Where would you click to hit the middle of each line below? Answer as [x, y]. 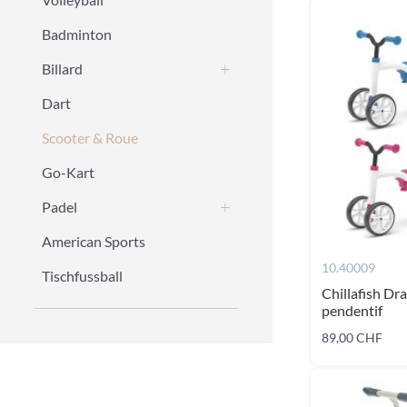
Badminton [77, 34]
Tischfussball [82, 276]
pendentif [352, 310]
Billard [62, 69]
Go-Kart [68, 172]
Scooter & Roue [90, 138]
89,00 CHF [352, 338]
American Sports [94, 241]
